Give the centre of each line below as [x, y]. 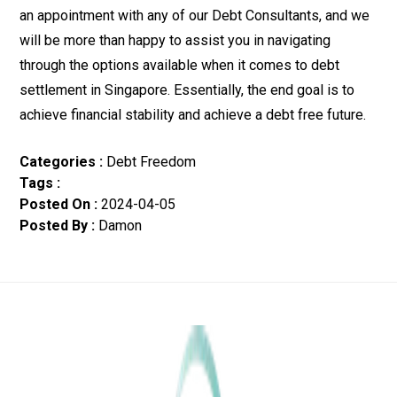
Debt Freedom [149, 162]
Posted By [54, 226]
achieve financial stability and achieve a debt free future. [193, 115]
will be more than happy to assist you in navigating [175, 40]
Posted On [55, 204]
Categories [58, 162]
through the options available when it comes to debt [179, 65]
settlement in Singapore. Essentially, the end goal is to [187, 90]
